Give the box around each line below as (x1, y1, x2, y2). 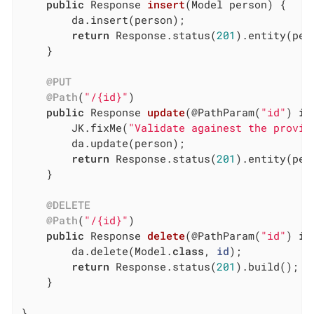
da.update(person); (21, 136, 72, 151)
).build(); (235, 259, 299, 274)
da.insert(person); (21, 13, 72, 27)
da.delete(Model (71, 244, 167, 259)
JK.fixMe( (71, 121, 129, 135)
